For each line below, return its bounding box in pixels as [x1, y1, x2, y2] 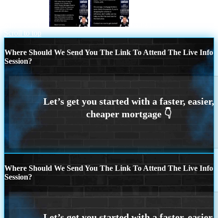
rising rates [131, 19, 164, 28]
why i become [4, 19, 47, 28]
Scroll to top [4, 28, 41, 37]
